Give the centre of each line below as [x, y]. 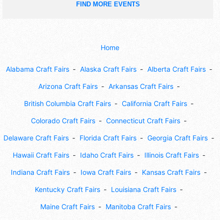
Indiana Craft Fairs [40, 172]
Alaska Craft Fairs [108, 69]
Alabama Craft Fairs [37, 69]
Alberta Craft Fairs [176, 69]
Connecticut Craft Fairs [143, 120]
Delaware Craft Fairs [36, 137]
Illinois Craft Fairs [171, 155]
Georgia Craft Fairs [178, 137]
